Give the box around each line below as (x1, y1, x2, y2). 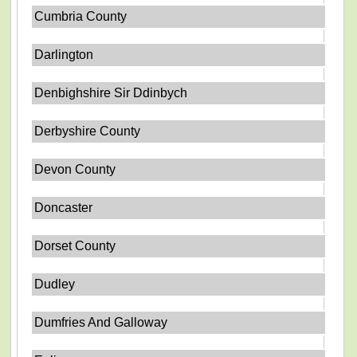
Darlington (34, 47, 94, 61)
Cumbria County (34, 9, 127, 23)
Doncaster (34, 200, 93, 214)
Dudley (34, 277, 76, 291)
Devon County (34, 162, 116, 176)
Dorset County (34, 238, 116, 253)
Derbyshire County (34, 124, 141, 138)
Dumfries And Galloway (34, 315, 168, 329)
